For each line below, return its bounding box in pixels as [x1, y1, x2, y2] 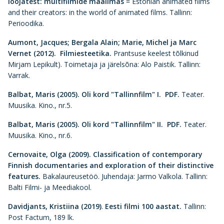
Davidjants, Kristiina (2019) [8, 201, 101, 211]
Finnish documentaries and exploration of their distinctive [8, 160, 213, 170]
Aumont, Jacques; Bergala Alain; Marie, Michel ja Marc [8, 37, 196, 47]
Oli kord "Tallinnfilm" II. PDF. [79, 119, 181, 129]
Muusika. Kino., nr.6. [8, 130, 74, 140]
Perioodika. [8, 18, 44, 28]
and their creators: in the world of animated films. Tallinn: [8, 7, 192, 17]
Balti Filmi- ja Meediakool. [8, 182, 91, 192]
